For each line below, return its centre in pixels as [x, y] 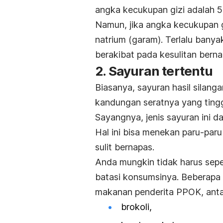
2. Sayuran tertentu [154, 71]
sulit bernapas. [125, 147]
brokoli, [136, 207]
